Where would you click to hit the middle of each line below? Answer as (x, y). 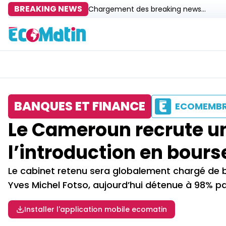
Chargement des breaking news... (147, 9)
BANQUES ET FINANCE (80, 106)
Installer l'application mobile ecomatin (96, 209)
